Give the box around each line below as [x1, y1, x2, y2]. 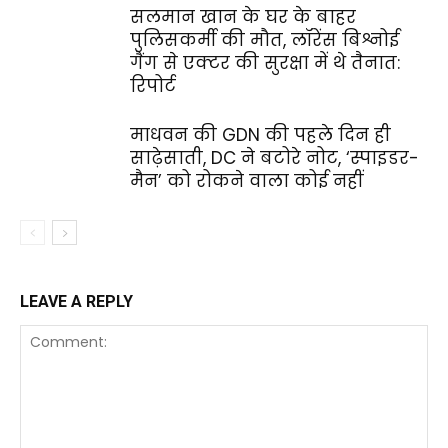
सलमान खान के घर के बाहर [130, 5, 356, 29]
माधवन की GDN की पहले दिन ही [130, 123, 391, 147]
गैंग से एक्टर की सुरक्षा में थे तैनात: [130, 51, 400, 75]
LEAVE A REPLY [20, 292, 133, 311]
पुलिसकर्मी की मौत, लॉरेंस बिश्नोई [130, 28, 399, 52]
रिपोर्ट [130, 74, 176, 98]
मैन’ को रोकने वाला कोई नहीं [130, 169, 363, 193]
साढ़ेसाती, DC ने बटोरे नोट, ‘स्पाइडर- [130, 146, 419, 170]
